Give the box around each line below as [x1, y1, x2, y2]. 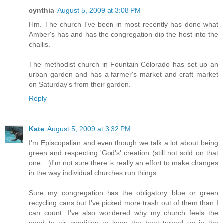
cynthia [29, 6, 54, 15]
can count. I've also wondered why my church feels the [29, 209, 218, 217]
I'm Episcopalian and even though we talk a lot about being [29, 139, 218, 147]
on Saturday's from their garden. [29, 80, 131, 89]
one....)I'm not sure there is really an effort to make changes [29, 159, 218, 167]
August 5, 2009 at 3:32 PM [47, 125, 131, 133]
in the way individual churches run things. [29, 169, 158, 177]
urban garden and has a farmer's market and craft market [29, 70, 218, 79]
